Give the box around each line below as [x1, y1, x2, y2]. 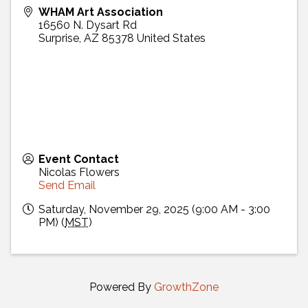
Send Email [38, 179, 96, 192]
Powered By [89, 280, 154, 294]
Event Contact [38, 153, 119, 166]
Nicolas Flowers [38, 166, 120, 179]
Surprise [38, 32, 79, 45]
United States [137, 32, 206, 45]
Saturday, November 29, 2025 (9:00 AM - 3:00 [38, 203, 270, 217]
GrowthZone [154, 280, 219, 294]
